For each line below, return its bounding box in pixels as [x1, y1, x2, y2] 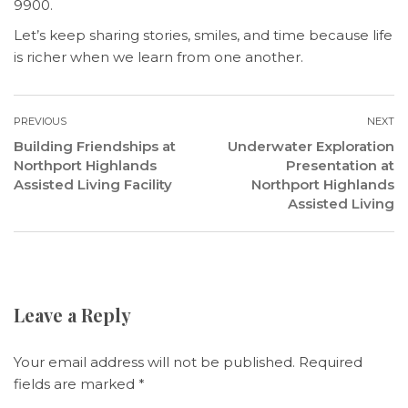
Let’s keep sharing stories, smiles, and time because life [14, 26, 393, 44]
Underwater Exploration [228, 138, 394, 155]
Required [299, 353, 362, 371]
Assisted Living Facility [14, 176, 172, 193]
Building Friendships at [14, 138, 176, 155]
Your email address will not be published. [14, 353, 295, 371]
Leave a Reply [14, 302, 131, 327]
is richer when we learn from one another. [14, 48, 303, 66]
